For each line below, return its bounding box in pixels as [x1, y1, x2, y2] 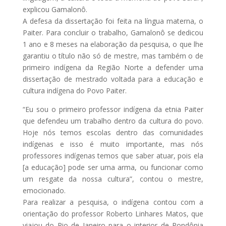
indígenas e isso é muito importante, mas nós [22, 139, 204, 149]
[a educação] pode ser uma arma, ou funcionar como [22, 162, 204, 172]
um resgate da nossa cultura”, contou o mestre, [22, 174, 204, 184]
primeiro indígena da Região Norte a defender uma [22, 62, 204, 72]
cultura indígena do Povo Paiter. [22, 85, 127, 95]
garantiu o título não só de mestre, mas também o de [22, 50, 204, 61]
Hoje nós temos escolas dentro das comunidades [22, 127, 204, 137]
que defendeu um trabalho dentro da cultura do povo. [22, 116, 204, 126]
